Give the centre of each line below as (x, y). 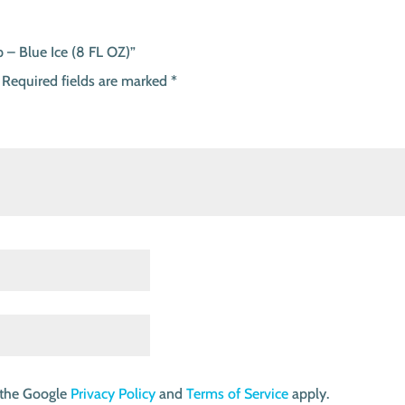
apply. (309, 394)
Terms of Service (238, 394)
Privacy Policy (113, 394)
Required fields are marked (87, 81)
